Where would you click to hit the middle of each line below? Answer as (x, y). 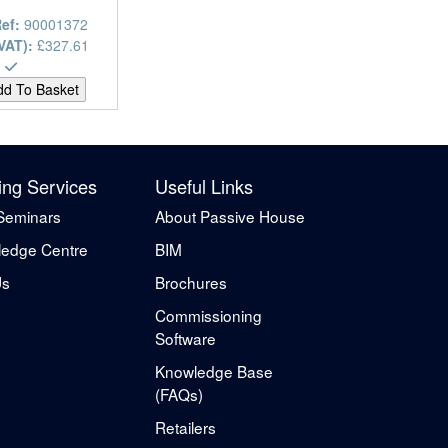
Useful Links (204, 185)
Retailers (185, 426)
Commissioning (208, 314)
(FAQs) (179, 393)
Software (185, 337)
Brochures (191, 281)
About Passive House (230, 215)
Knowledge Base (214, 370)
